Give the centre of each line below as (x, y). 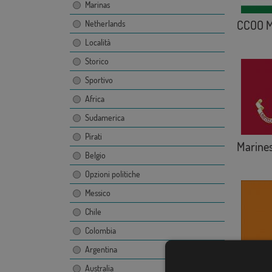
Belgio (95, 155)
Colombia (100, 231)
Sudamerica (104, 118)
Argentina (101, 250)
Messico (97, 193)
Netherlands (105, 24)
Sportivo (99, 80)
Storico (97, 61)
